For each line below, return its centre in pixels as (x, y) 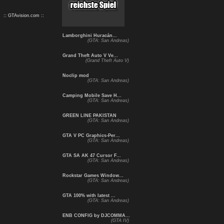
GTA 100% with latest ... (88, 195)
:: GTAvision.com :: (24, 15)
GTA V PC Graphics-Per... (90, 135)
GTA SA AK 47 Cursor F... (91, 155)
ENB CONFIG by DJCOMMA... (95, 215)
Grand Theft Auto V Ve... (89, 55)
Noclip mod (75, 75)
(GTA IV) (120, 220)
